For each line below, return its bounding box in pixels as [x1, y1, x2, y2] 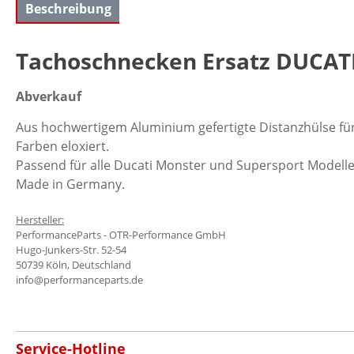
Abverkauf [16, 88, 81, 105]
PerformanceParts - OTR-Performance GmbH [16, 227, 226, 242]
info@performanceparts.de [16, 272, 143, 287]
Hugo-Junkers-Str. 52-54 [16, 242, 126, 257]
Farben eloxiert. [16, 137, 109, 155]
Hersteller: [16, 212, 64, 227]
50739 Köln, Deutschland [16, 257, 131, 272]
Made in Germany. [16, 175, 125, 193]
